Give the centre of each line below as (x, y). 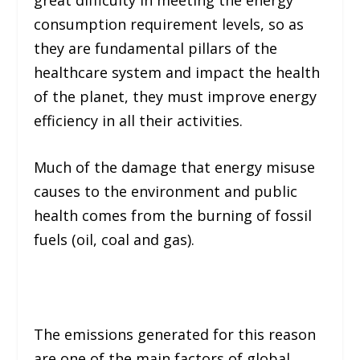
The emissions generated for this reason (175, 335)
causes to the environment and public (166, 192)
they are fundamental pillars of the (156, 48)
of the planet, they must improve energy (176, 96)
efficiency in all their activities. (139, 120)
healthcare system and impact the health (177, 72)
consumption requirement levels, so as (169, 24)
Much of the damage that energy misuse (175, 168)
